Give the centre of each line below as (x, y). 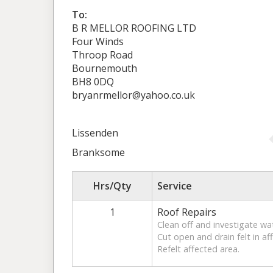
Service (175, 186)
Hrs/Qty (112, 186)
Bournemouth (105, 69)
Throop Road (102, 55)
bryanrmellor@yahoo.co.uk (133, 95)
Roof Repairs (187, 212)
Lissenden (95, 133)
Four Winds (98, 42)
